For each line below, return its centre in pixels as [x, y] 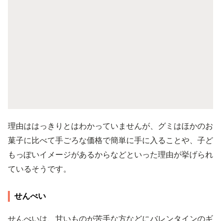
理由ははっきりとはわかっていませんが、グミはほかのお [110, 126]
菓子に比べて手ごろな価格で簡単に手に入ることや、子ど [110, 140]
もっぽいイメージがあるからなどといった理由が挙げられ [110, 154]
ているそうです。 [39, 168]
